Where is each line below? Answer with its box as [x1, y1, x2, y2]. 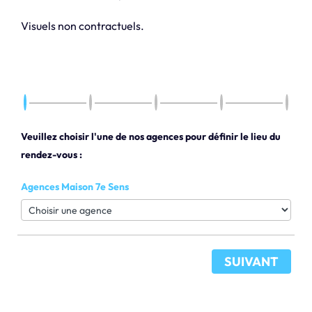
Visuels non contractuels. [20, 19, 144, 33]
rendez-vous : [20, 148, 82, 162]
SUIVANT [224, 253, 279, 270]
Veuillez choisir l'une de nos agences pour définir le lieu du [20, 130, 281, 143]
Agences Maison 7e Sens [20, 180, 129, 194]
